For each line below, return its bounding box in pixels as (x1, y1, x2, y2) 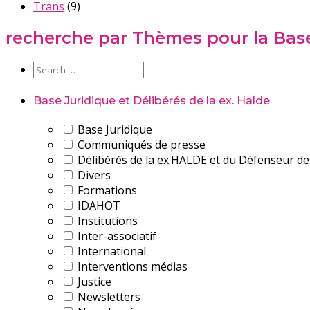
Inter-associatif (75, 228, 156, 244)
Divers (75, 167, 111, 183)
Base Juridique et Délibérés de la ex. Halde (33, 94, 270, 108)
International (75, 244, 146, 259)
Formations (75, 183, 137, 199)
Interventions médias (75, 259, 188, 275)
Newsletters (75, 289, 140, 305)
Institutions (75, 213, 138, 229)
